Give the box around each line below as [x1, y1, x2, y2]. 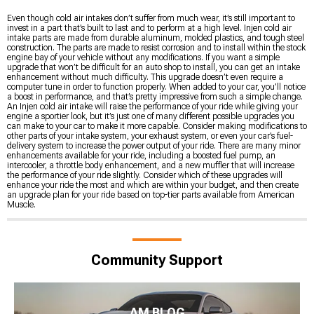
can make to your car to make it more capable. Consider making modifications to [7, 121, 307, 131]
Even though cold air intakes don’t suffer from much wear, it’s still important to [7, 13, 295, 23]
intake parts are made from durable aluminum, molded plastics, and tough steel [7, 32, 304, 43]
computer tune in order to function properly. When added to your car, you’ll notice [7, 81, 306, 92]
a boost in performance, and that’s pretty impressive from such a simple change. [7, 91, 303, 102]
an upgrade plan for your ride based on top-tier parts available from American [7, 189, 294, 200]
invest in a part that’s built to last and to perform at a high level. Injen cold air [7, 22, 292, 33]
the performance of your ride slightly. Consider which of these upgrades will [7, 170, 282, 180]
